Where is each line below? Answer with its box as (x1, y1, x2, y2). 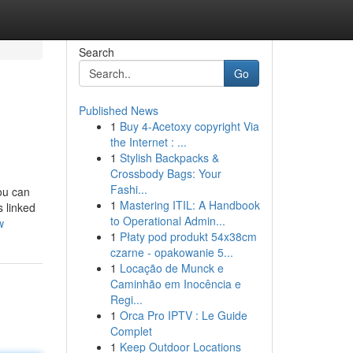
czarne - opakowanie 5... (110, 244, 233, 260)
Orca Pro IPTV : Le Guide (119, 307, 247, 323)
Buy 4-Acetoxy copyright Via (119, 118, 259, 134)
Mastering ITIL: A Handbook (119, 197, 260, 213)
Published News (78, 102, 158, 118)
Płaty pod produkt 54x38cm (119, 229, 257, 244)
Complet (110, 323, 152, 339)
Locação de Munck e (119, 260, 224, 276)
